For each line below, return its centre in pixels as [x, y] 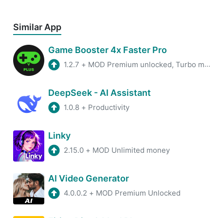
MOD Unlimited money [131, 150]
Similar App [37, 27]
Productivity [109, 107]
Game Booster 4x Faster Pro [108, 50]
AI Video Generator [89, 178]
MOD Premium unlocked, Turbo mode [146, 64]
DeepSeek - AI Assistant [100, 92]
